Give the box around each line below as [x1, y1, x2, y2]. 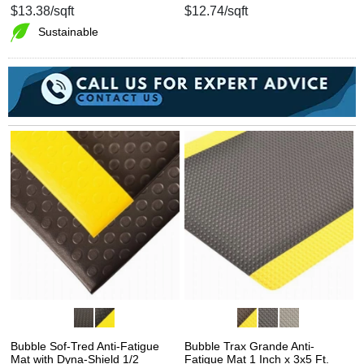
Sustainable [38, 25, 98, 38]
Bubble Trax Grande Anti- [184, 339, 314, 353]
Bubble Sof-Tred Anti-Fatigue [11, 339, 159, 353]
